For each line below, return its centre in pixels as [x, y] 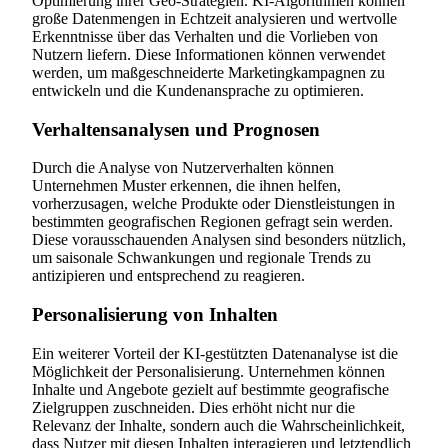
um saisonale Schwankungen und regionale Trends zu [201, 258]
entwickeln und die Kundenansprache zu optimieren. [198, 90]
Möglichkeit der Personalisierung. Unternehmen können [208, 371]
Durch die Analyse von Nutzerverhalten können [183, 168]
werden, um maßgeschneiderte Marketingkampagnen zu [208, 72]
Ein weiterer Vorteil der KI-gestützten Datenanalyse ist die [215, 353]
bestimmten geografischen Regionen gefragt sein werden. [212, 222]
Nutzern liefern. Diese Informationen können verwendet [208, 54]
